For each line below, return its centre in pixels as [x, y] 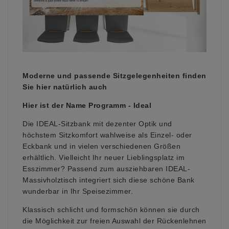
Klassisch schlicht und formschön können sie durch [111, 209]
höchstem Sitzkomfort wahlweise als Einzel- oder [107, 135]
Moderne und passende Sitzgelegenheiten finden [114, 75]
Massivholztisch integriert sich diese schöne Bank [109, 180]
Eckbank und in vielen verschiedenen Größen [101, 146]
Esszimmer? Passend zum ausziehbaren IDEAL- [106, 168]
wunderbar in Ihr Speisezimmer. [78, 191]
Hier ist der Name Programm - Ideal [87, 105]
